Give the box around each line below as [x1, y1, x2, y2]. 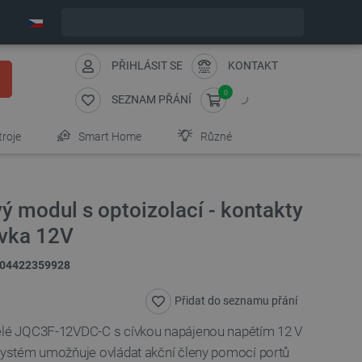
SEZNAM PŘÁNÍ [112, 92, 192, 106]
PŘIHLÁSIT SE [112, 58, 183, 72]
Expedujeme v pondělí [120, 15, 228, 29]
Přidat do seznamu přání [175, 293, 297, 307]
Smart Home [76, 130, 141, 143]
